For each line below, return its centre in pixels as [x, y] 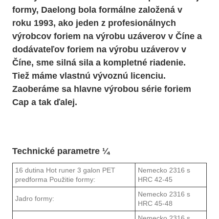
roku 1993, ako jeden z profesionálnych [94, 23]
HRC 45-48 [155, 204]
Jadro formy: [35, 199]
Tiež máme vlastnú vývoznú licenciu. [89, 76]
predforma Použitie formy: [55, 180]
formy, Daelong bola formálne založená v [97, 10]
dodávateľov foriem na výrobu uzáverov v [99, 50]
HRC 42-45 [155, 180]
